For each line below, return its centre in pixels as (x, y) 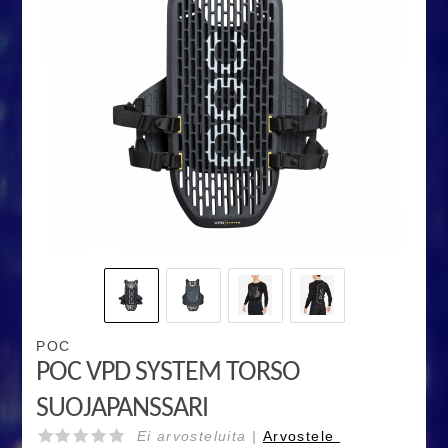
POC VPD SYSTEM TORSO (168, 373)
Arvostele (301, 436)
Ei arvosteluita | (199, 436)
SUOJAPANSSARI (122, 409)
